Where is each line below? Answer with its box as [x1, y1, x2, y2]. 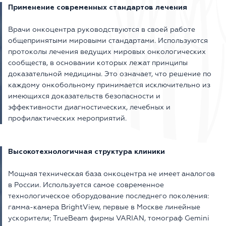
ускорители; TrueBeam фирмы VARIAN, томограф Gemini [8, 215, 209, 222]
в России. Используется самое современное [8, 182, 164, 189]
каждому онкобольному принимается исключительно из [8, 82, 210, 89]
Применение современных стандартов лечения [8, 4, 187, 11]
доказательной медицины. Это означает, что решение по [8, 71, 211, 78]
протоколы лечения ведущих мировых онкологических [8, 48, 206, 55]
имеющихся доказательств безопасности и [8, 93, 160, 100]
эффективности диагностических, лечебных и [8, 104, 171, 111]
